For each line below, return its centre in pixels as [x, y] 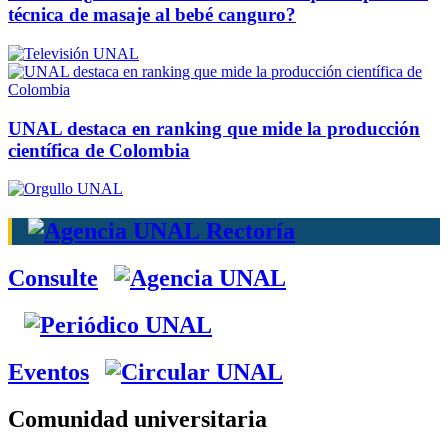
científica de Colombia [99, 150]
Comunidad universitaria [137, 418]
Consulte [53, 278]
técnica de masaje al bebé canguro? [152, 15]
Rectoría [247, 231]
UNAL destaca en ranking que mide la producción [214, 128]
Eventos [48, 372]
